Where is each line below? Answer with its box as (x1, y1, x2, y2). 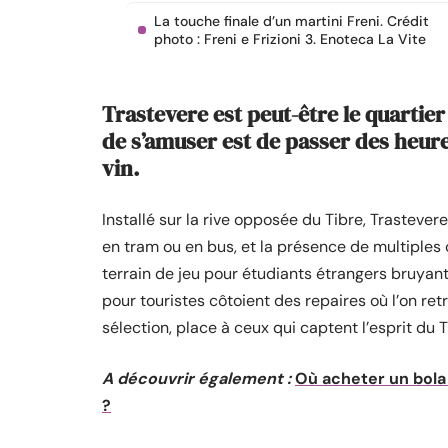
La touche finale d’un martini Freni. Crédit (154, 12, 429, 30)
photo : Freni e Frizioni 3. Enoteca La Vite (154, 30, 426, 48)
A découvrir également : (102, 368, 291, 389)
